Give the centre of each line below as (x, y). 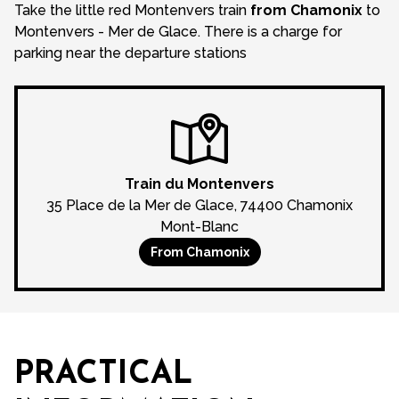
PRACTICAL (103, 375)
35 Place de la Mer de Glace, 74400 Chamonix (199, 205)
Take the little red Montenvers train (132, 10)
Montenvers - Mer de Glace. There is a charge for (178, 32)
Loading (199, 326)
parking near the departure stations (130, 53)
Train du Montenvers (199, 184)
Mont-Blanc (199, 227)
